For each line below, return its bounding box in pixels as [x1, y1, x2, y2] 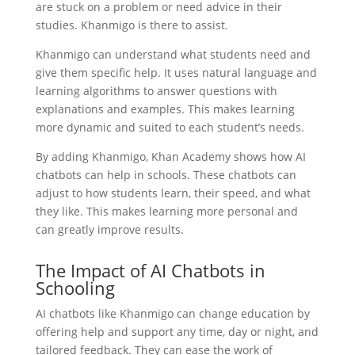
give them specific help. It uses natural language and [35, 64, 317, 80]
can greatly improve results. [35, 221, 184, 237]
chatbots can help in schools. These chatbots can [35, 166, 296, 182]
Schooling [35, 275, 115, 300]
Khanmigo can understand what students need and [35, 46, 311, 62]
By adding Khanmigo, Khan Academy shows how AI [35, 148, 306, 164]
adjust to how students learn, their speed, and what [35, 185, 311, 200]
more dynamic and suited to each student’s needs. [35, 119, 304, 135]
